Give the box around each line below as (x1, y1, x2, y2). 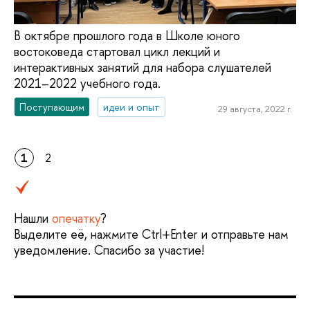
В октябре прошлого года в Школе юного (14, 26, 240, 44)
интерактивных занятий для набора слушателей (14, 58, 271, 76)
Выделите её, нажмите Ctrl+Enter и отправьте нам (14, 225, 289, 243)
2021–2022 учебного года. (14, 74, 161, 92)
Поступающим (19, 100, 85, 113)
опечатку (52, 209, 100, 227)
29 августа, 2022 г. (217, 102, 292, 116)
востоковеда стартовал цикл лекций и (14, 42, 220, 60)
